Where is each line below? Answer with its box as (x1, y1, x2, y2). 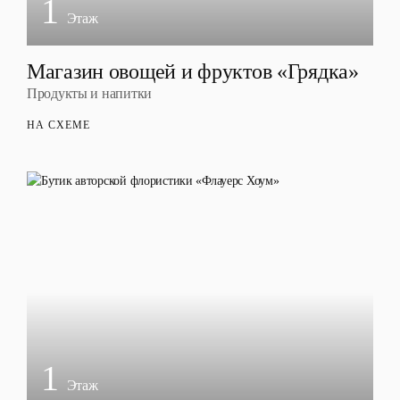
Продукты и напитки (27, 86, 152, 101)
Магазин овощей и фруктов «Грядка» (27, 60, 359, 83)
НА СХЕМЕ (27, 119, 90, 131)
